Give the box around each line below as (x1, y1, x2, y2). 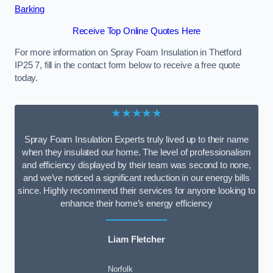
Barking (15, 4, 44, 15)
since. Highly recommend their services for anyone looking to (18, 186, 255, 196)
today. (15, 73, 38, 83)
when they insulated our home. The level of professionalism (21, 147, 252, 157)
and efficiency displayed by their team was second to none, (22, 160, 251, 170)
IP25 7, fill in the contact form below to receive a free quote (15, 60, 240, 71)
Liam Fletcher (108, 235, 165, 245)
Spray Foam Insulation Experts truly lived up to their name (24, 135, 249, 144)
